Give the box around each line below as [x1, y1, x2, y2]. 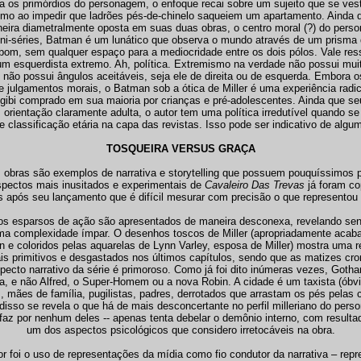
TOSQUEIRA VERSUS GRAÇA [106, 143, 255, 155]
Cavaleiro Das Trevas [205, 179, 308, 191]
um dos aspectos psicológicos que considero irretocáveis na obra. [26, 324, 335, 336]
